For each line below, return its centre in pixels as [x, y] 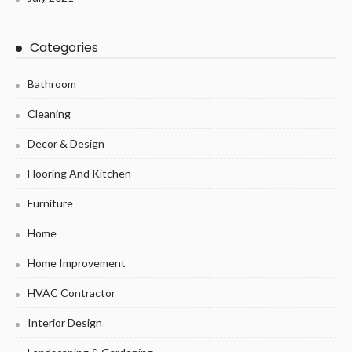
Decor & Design [66, 144]
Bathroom [52, 84]
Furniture [50, 203]
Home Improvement [77, 263]
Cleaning [49, 114]
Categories [64, 48]
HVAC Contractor [71, 293]
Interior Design [65, 323]
